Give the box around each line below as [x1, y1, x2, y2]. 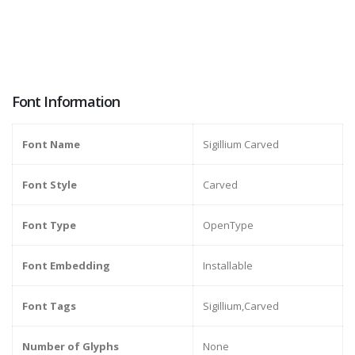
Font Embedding [22, 258, 110, 273]
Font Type [22, 218, 76, 233]
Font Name [22, 137, 80, 152]
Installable [203, 258, 253, 273]
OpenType [203, 218, 254, 233]
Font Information [12, 92, 120, 112]
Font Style [22, 177, 77, 193]
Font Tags [22, 299, 76, 314]
